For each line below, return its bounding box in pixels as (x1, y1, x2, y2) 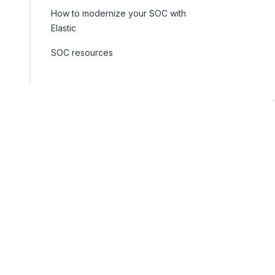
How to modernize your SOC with (51, 8, 186, 18)
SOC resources (51, 47, 113, 58)
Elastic (51, 23, 76, 33)
